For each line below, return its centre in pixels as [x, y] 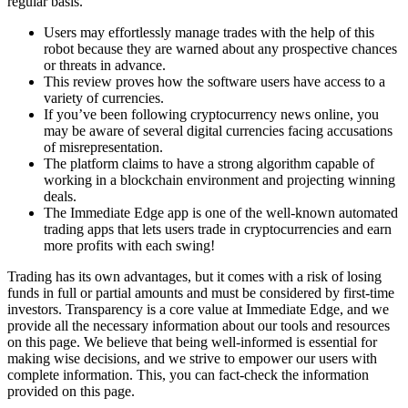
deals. [60, 197]
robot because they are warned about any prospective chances [220, 49]
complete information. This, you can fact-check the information [188, 375]
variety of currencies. [104, 98]
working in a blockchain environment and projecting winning [219, 180]
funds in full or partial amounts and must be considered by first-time [201, 293]
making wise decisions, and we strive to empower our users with [192, 359]
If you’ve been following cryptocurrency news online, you [211, 115]
